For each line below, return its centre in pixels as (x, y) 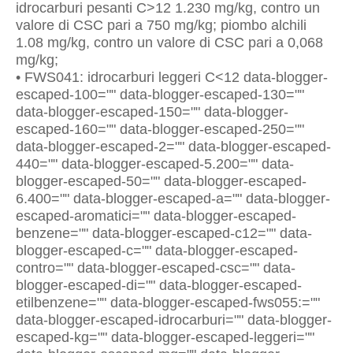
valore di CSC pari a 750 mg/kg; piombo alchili (161, 25)
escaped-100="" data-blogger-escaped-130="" (160, 95)
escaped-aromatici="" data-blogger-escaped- (156, 216)
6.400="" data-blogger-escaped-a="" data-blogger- (173, 199)
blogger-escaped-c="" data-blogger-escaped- (157, 251)
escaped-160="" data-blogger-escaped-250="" (160, 129)
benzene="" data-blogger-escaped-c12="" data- (164, 233)
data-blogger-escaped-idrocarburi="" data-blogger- (174, 320)
